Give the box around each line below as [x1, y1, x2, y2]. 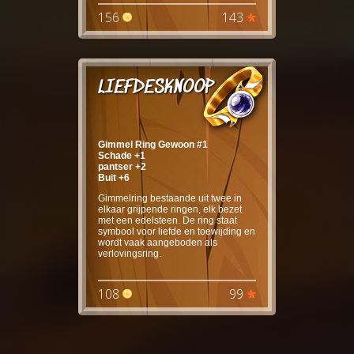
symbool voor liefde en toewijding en [98, 225, 255, 237]
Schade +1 [98, 149, 145, 161]
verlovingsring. [98, 247, 161, 259]
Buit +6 [98, 171, 130, 183]
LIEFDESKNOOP [98, 77, 213, 98]
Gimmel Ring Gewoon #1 [98, 138, 208, 150]
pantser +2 [98, 160, 146, 172]
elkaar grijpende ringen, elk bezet [98, 203, 242, 215]
